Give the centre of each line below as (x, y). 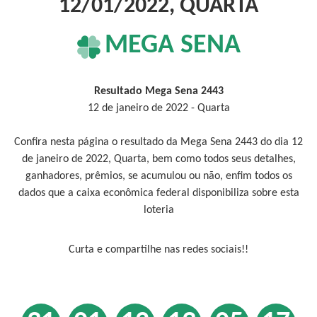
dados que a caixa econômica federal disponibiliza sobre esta (158, 193)
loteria (158, 210)
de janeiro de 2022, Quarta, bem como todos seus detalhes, (158, 159)
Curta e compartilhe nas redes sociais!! (158, 250)
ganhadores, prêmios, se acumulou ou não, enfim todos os (158, 176)
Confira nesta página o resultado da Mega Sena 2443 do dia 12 (158, 142)
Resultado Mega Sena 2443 (158, 91)
